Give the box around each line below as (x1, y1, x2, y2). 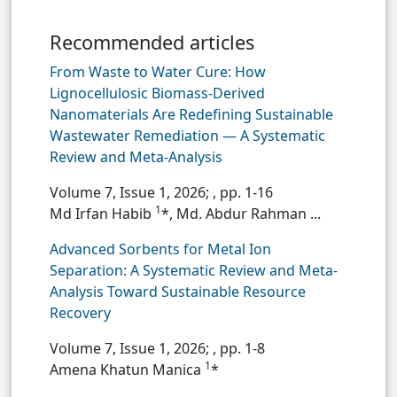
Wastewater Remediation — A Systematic (50, 125, 325, 145)
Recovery (50, 302, 111, 323)
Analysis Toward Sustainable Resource (50, 281, 306, 301)
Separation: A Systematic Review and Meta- (50, 260, 338, 280)
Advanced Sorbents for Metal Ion (50, 238, 271, 259)
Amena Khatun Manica (50, 359, 205, 379)
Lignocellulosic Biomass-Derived (50, 82, 265, 103)
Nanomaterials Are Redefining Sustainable (50, 104, 333, 124)
